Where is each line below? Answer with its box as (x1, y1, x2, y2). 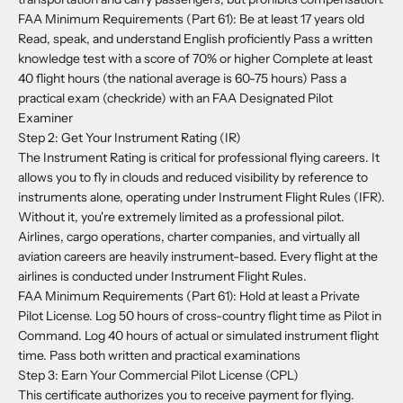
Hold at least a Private (237, 287, 360, 304)
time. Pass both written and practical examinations (18, 346, 300, 363)
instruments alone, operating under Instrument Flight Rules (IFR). (18, 188, 385, 205)
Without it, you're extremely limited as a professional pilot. (18, 208, 345, 225)
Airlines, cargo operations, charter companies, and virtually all (18, 228, 360, 245)
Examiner (18, 109, 73, 126)
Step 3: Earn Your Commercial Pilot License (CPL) (18, 366, 301, 383)
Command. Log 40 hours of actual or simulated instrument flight (18, 327, 379, 344)
